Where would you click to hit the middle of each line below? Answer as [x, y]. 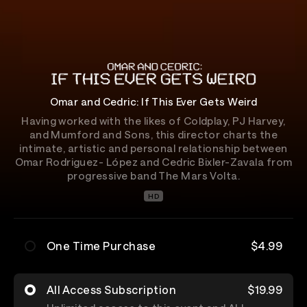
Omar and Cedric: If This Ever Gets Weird [153, 101]
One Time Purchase [101, 246]
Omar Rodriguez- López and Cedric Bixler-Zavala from [153, 162]
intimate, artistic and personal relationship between [153, 148]
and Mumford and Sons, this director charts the [153, 134]
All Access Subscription [112, 290]
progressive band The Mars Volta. [153, 175]
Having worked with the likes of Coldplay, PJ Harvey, [153, 121]
